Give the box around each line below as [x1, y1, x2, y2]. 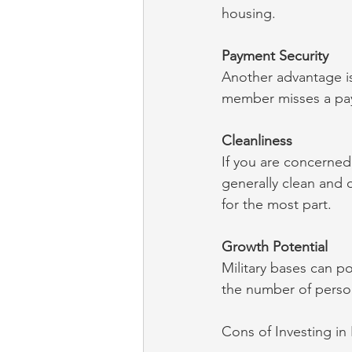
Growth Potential [222, 238, 328, 256]
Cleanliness [222, 132, 292, 150]
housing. [222, 5, 276, 23]
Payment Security [222, 47, 328, 65]
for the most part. [222, 196, 332, 214]
